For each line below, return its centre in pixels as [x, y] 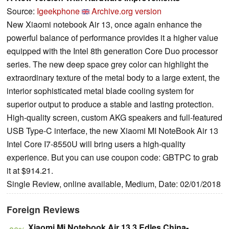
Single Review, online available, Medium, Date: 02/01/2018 [114, 184]
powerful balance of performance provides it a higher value [112, 38]
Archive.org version [127, 11]
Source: [22, 11]
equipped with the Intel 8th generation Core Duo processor [112, 51]
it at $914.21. [30, 171]
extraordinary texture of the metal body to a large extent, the [113, 78]
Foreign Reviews [43, 210]
